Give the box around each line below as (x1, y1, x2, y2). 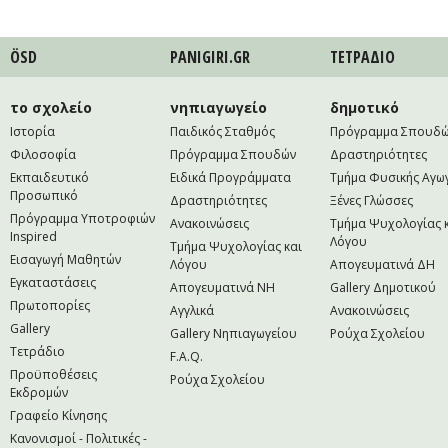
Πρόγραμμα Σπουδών (170, 146, 296, 163)
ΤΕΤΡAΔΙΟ (330, 46, 395, 68)
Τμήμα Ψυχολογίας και (170, 238, 302, 255)
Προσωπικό (10, 187, 78, 204)
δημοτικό (330, 98, 399, 117)
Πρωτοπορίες (10, 297, 90, 314)
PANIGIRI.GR (170, 46, 250, 68)
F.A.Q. (170, 348, 203, 365)
